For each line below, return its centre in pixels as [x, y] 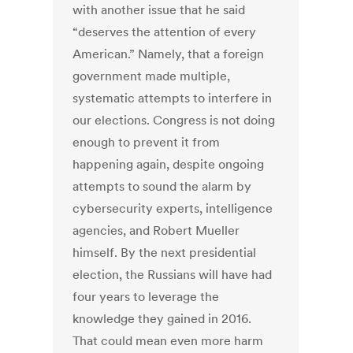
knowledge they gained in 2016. [162, 319]
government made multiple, [152, 76]
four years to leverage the [146, 297]
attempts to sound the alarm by [162, 186]
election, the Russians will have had [173, 275]
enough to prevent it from [147, 142]
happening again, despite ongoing [169, 164]
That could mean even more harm [168, 341]
